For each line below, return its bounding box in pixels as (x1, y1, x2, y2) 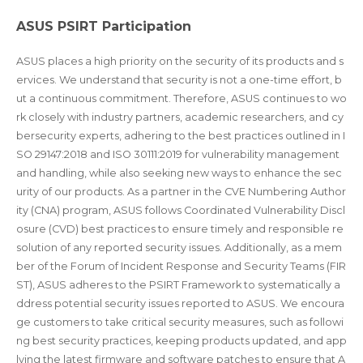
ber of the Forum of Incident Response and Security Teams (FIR (16, 259, 346, 272)
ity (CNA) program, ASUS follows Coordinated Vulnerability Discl (16, 203, 345, 216)
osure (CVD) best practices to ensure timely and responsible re (16, 222, 344, 235)
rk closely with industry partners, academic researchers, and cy (16, 110, 344, 123)
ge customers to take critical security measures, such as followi (16, 315, 344, 328)
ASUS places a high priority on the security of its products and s (16, 54, 344, 67)
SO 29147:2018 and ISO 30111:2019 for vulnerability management (16, 147, 340, 160)
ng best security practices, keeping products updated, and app (16, 334, 347, 347)
